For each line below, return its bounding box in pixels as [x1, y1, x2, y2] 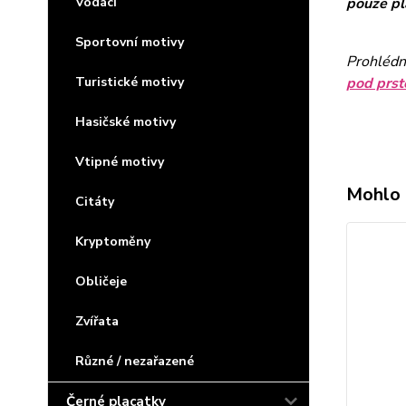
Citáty [75, 193, 114, 210]
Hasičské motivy [75, 113, 176, 130]
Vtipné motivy [75, 153, 164, 170]
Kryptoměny [75, 233, 150, 250]
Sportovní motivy [75, 34, 184, 51]
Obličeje [75, 273, 127, 290]
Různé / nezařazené [75, 353, 194, 370]
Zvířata [75, 313, 119, 330]
